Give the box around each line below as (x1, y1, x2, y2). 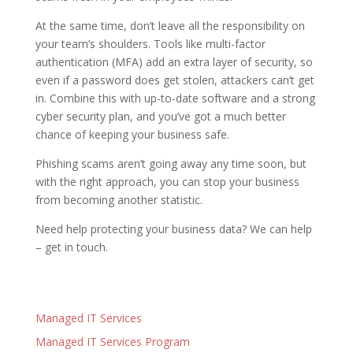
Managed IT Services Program (35, 333, 190, 349)
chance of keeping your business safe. (35, 126, 229, 142)
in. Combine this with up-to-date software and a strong (35, 90, 315, 106)
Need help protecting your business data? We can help (35, 221, 312, 236)
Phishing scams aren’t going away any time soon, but (35, 155, 307, 171)
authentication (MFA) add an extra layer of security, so (35, 54, 313, 69)
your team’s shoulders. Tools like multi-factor (35, 35, 266, 51)
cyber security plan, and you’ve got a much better (35, 108, 286, 124)
